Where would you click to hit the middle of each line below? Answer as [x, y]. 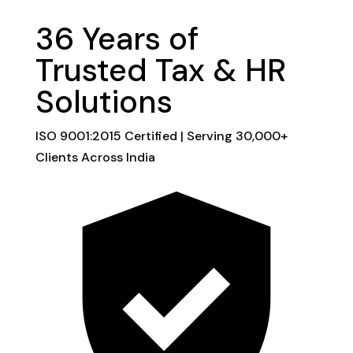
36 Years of [117, 39]
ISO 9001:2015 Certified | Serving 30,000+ [161, 136]
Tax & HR [220, 71]
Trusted [95, 71]
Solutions [104, 102]
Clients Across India [95, 158]
